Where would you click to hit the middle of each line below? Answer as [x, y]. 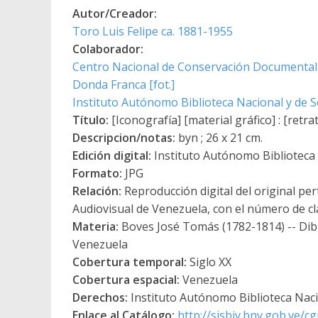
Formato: [97, 173]
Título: [91, 120]
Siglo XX [209, 262]
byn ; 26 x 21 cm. [219, 137]
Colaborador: [108, 49]
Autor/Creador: [115, 13]
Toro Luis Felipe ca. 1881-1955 [153, 31]
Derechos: [100, 297]
